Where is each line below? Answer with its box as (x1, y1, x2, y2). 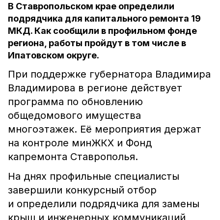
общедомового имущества (8, 110, 141, 121)
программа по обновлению (8, 96, 143, 108)
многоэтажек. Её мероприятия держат (8, 123, 201, 135)
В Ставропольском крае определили (8, 1, 174, 11)
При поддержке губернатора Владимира (8, 68, 211, 80)
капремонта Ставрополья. (8, 151, 138, 163)
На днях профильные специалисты (8, 170, 179, 182)
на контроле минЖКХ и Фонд (8, 137, 152, 149)
